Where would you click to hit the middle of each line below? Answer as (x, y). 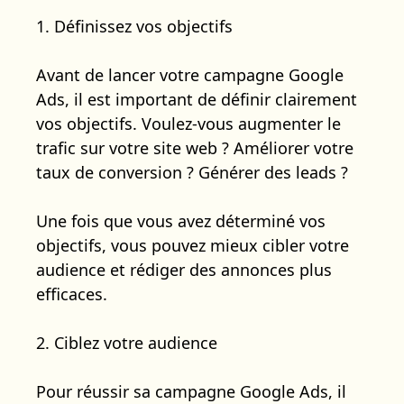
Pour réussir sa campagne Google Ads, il (191, 391)
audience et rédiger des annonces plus (184, 269)
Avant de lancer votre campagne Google (190, 74)
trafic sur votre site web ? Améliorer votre (195, 147)
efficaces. (72, 294)
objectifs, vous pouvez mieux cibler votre (193, 245)
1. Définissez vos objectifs (134, 26)
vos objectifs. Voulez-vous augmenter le (188, 123)
